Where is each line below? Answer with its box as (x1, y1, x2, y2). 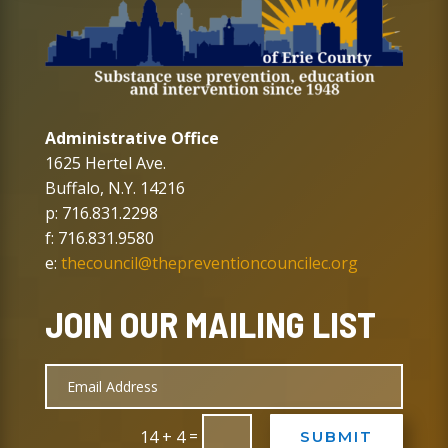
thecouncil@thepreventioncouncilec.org (60, 251, 358, 274)
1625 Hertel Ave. (44, 151, 166, 174)
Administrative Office (44, 126, 219, 149)
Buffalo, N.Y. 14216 (44, 176, 185, 199)
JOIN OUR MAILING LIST (44, 301, 376, 345)
